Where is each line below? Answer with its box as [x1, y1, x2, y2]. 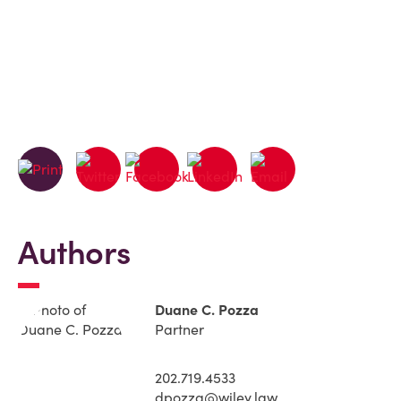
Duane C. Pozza [155, 301, 259, 319]
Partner [155, 320, 204, 338]
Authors [18, 232, 131, 273]
